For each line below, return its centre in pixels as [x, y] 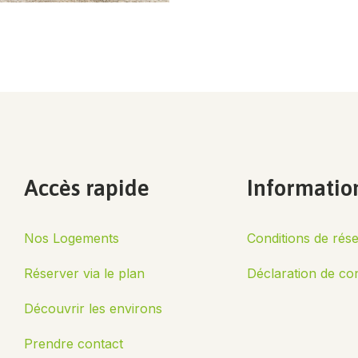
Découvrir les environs [93, 308]
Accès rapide [87, 188]
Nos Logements [72, 238]
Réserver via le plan [84, 273]
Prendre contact [74, 344]
